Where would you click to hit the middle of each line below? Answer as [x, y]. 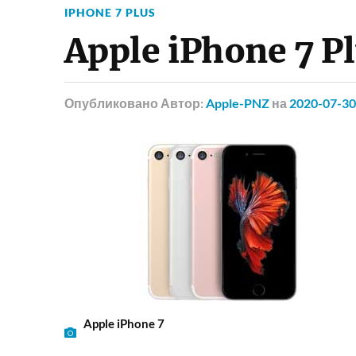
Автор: [183, 103]
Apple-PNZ [237, 103]
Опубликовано [111, 103]
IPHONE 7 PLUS [110, 12]
